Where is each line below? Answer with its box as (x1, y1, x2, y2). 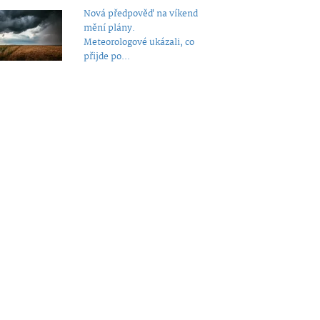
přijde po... (83, 49, 130, 64)
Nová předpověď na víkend (83, 6, 198, 21)
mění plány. (83, 20, 135, 36)
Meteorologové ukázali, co (83, 34, 194, 50)
